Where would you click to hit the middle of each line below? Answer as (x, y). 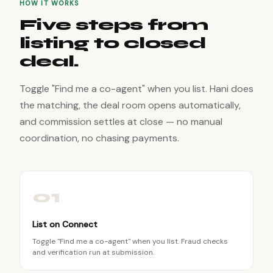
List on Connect (65, 224)
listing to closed (112, 43)
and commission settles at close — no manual (121, 122)
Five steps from (114, 25)
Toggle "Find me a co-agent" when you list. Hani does (136, 89)
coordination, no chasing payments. (99, 138)
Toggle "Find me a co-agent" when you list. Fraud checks (130, 241)
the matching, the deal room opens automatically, (130, 105)
